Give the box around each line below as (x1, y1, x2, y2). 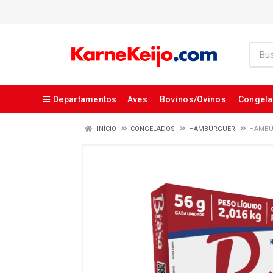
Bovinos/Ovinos (159, 94, 226, 104)
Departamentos (53, 94, 117, 104)
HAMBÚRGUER (189, 125, 235, 133)
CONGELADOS (130, 125, 175, 133)
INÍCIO (95, 125, 116, 133)
